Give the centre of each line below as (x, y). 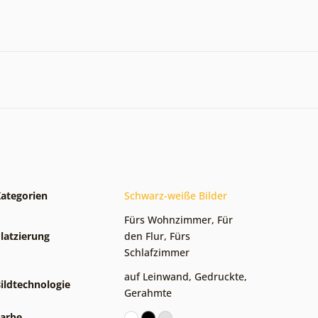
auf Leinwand (157, 276)
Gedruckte (219, 276)
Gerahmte (148, 292)
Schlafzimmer (157, 252)
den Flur (144, 236)
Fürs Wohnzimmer (168, 219)
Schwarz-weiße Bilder (176, 195)
